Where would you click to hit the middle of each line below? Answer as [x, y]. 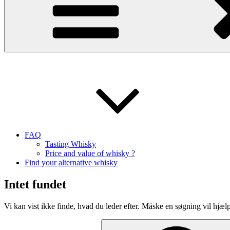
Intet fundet [35, 184]
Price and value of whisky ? [90, 153]
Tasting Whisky [71, 144]
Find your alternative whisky [71, 162]
